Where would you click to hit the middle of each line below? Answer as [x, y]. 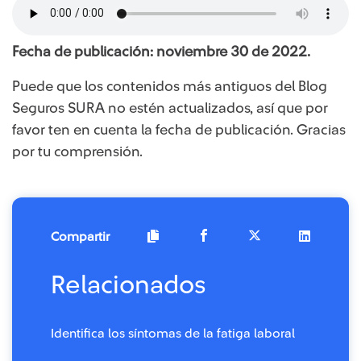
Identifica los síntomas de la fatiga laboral [173, 333]
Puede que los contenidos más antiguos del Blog [170, 86]
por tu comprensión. [77, 151]
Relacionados [129, 285]
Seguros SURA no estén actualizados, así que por [170, 108]
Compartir [80, 237]
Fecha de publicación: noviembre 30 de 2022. [161, 51]
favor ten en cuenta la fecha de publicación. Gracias [179, 129]
